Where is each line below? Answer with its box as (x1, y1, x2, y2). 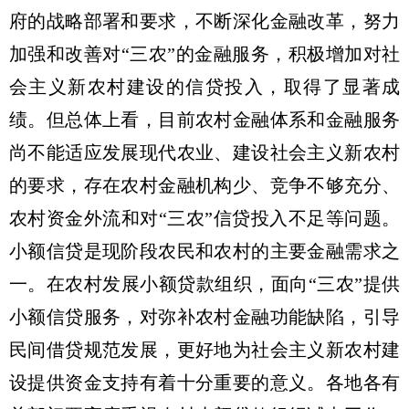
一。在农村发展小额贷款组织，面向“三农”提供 (9, 274, 400, 294)
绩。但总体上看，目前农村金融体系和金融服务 (9, 110, 400, 130)
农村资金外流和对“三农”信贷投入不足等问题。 (9, 208, 400, 228)
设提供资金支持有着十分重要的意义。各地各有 (9, 372, 400, 393)
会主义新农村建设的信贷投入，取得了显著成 (9, 77, 400, 97)
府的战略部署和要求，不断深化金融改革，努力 (9, 11, 400, 31)
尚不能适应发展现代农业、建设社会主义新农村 (9, 142, 400, 163)
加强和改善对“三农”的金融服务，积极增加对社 (9, 44, 400, 64)
